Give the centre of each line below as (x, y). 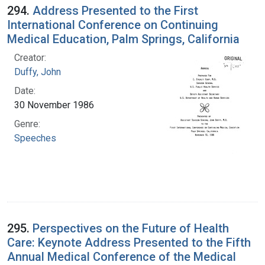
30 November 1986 (54, 105)
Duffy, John (38, 72)
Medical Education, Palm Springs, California (123, 39)
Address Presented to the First (115, 10)
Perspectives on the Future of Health (131, 228)
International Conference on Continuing (113, 25)
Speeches (35, 138)
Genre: (27, 124)
